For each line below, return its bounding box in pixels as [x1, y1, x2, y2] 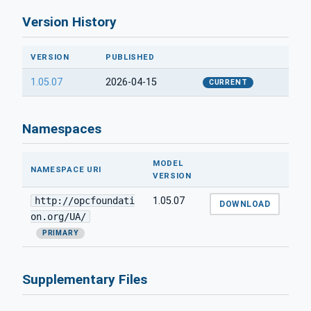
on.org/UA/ [31, 211, 86, 223]
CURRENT [208, 77, 248, 87]
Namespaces [22, 120, 101, 137]
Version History [22, 14, 117, 31]
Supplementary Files [22, 271, 147, 288]
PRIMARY [42, 228, 79, 238]
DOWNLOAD [219, 199, 271, 209]
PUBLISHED [106, 51, 155, 62]
